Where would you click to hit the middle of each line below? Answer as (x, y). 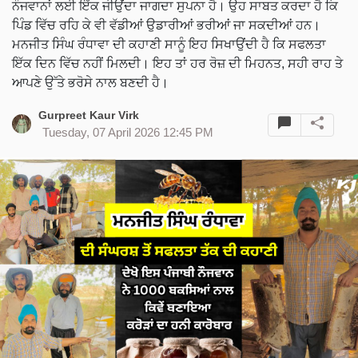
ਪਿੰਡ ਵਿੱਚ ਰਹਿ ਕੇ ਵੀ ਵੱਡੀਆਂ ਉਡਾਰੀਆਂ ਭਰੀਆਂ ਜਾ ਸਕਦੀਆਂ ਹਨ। (166, 26)
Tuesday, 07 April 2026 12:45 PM (128, 133)
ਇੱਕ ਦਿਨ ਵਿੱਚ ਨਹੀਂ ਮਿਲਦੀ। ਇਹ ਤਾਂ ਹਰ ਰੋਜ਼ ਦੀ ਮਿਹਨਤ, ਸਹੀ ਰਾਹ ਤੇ (177, 64)
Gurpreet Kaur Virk (89, 115)
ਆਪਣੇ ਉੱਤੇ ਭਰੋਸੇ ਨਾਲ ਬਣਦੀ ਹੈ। (90, 83)
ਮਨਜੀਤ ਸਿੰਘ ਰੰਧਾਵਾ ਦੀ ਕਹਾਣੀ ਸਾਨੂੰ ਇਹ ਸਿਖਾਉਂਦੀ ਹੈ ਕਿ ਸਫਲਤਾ (169, 45)
